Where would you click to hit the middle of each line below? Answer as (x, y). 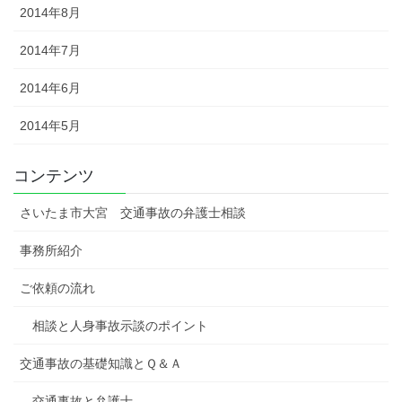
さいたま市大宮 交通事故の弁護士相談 (133, 212)
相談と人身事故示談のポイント (120, 325)
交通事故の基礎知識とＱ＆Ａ (101, 363)
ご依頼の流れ (57, 288)
